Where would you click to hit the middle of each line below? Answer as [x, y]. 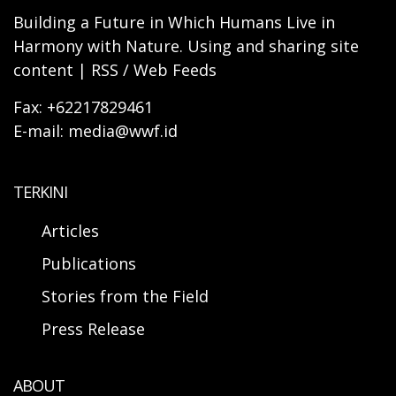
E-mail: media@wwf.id [95, 131]
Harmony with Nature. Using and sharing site [186, 46]
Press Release [93, 329]
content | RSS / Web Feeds [115, 70]
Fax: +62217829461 [83, 107]
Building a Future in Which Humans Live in [174, 23]
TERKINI [40, 192]
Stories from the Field [125, 297]
